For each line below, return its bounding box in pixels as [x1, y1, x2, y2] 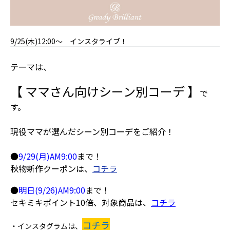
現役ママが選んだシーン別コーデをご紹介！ [10, 125, 174, 138]
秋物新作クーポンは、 [10, 162, 92, 175]
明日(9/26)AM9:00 [18, 184, 85, 197]
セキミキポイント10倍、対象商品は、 [10, 196, 151, 209]
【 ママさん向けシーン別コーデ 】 [10, 82, 200, 101]
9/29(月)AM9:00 [18, 150, 77, 163]
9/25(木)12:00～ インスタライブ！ [10, 36, 127, 47]
